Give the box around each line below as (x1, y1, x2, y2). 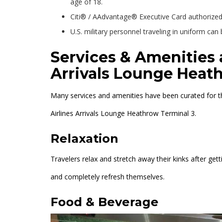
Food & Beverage (51, 195, 159, 209)
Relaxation (51, 131, 118, 146)
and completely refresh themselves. (51, 172, 165, 181)
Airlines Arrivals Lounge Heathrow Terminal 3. (51, 109, 196, 118)
